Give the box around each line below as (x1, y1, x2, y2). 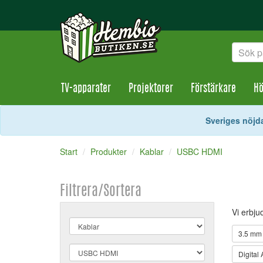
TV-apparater (61, 84, 111, 95)
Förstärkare (191, 84, 236, 95)
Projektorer (129, 84, 173, 95)
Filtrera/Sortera (60, 185, 141, 199)
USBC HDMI (177, 146, 222, 157)
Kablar (140, 146, 164, 157)
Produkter (90, 146, 127, 157)
